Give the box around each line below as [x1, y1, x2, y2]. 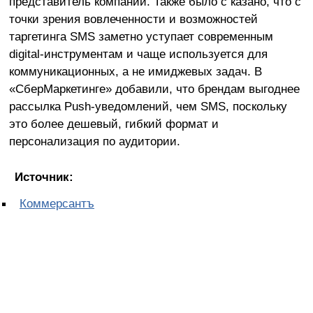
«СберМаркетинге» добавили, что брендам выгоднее [8, 81, 300, 96]
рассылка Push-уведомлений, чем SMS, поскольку [8, 99, 287, 113]
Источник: [14, 169, 73, 184]
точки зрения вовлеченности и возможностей [8, 11, 258, 26]
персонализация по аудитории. [8, 133, 180, 148]
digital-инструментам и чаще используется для [8, 46, 268, 61]
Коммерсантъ [20, 196, 94, 210]
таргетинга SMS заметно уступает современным [8, 29, 273, 43]
